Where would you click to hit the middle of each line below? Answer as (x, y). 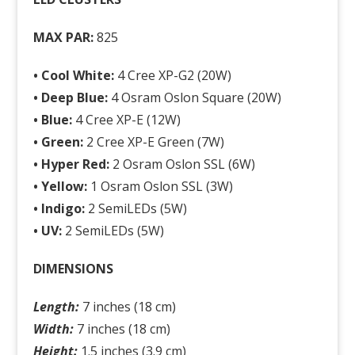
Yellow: (65, 187)
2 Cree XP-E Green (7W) (154, 142)
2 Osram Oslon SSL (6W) (183, 164)
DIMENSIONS (74, 269)
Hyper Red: (76, 164)
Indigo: (63, 209)
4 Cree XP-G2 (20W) (173, 76)
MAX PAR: (64, 38)
